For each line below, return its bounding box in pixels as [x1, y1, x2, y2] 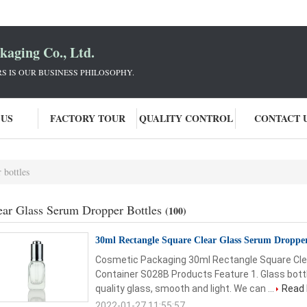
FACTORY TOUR [49, 111, 125, 125]
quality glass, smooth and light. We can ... [95, 283, 276, 294]
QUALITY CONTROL [138, 111, 233, 125]
